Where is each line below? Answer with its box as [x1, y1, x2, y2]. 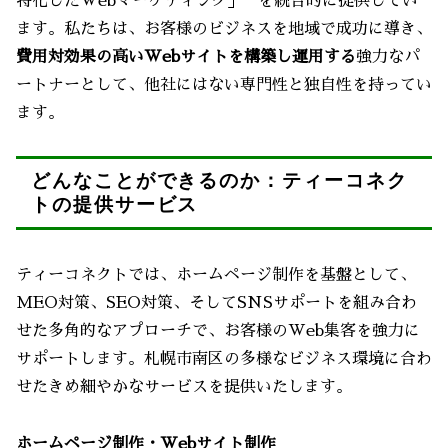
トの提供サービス [31, 191, 199, 218]
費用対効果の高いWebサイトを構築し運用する [16, 48, 356, 65]
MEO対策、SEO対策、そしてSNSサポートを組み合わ [16, 294, 417, 311]
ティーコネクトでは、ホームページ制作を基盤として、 [16, 266, 416, 283]
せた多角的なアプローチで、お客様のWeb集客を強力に [16, 322, 420, 339]
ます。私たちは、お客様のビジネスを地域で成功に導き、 [16, 20, 432, 37]
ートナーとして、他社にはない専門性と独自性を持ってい [16, 76, 432, 93]
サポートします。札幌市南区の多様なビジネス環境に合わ [16, 350, 432, 367]
